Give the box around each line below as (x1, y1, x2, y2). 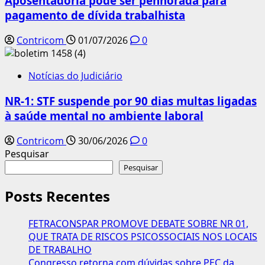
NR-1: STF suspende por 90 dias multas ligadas (5, 93, 257, 108)
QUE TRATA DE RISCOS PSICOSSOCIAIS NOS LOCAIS (28, 230, 257, 244)
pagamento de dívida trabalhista (5, 8, 185, 23)
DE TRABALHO (28, 243, 92, 257)
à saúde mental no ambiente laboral (5, 108, 203, 123)
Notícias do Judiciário (28, 69, 122, 83)
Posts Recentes (5, 186, 110, 206)
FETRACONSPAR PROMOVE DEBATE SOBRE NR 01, (28, 217, 248, 231)
